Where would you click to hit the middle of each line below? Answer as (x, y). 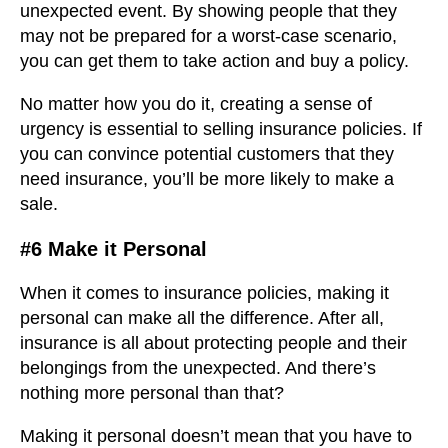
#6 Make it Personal (113, 249)
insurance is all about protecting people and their (213, 343)
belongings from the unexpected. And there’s (198, 368)
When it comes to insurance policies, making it (204, 293)
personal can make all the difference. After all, (202, 318)
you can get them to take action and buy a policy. (214, 61)
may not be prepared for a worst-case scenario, (208, 36)
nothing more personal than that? (152, 393)
